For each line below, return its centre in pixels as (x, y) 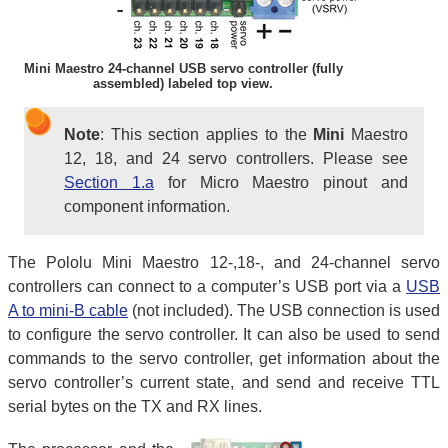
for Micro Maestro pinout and (281, 182)
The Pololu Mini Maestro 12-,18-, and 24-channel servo (224, 262)
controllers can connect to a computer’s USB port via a (207, 286)
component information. (147, 206)
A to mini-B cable (68, 310)
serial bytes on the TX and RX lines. (135, 406)
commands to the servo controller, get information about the (224, 358)
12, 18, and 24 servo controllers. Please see (236, 158)
